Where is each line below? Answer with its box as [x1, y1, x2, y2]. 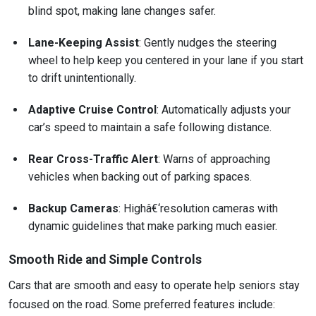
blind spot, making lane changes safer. [28, 4, 216, 18]
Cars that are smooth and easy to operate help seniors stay [8, 279, 300, 293]
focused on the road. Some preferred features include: [8, 298, 278, 312]
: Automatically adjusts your [157, 103, 291, 117]
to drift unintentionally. [28, 71, 136, 85]
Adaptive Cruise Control [28, 103, 157, 117]
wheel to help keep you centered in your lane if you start [28, 54, 303, 68]
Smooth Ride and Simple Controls [8, 253, 202, 267]
